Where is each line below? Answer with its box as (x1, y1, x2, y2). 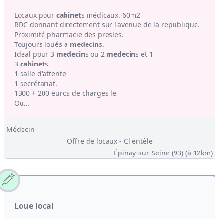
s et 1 (135, 49, 153, 59)
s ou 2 (85, 49, 107, 59)
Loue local (14, 200, 54, 211)
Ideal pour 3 (14, 49, 56, 59)
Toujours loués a (14, 40, 70, 49)
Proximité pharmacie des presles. (14, 30, 124, 39)
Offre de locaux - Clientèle (66, 136, 153, 146)
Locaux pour (14, 10, 56, 20)
